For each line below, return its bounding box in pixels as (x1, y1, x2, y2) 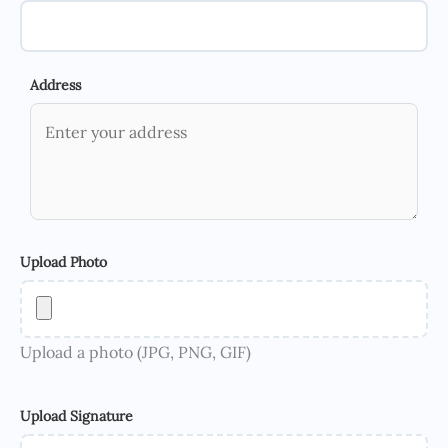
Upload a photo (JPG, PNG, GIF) (20, 342, 251, 363)
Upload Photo (20, 253, 107, 272)
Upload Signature (20, 407, 133, 426)
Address (30, 76, 81, 95)
